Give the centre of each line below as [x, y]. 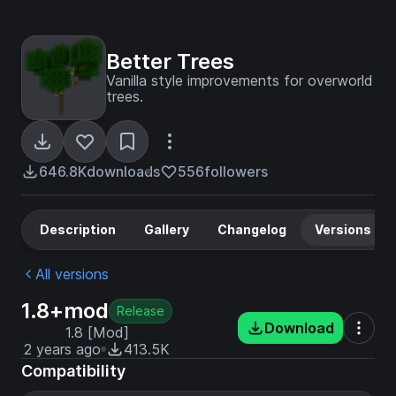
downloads [123, 171]
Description [78, 229]
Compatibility [73, 371]
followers [236, 171]
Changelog [252, 229]
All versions [72, 274]
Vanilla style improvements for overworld [240, 80]
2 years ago [62, 349]
